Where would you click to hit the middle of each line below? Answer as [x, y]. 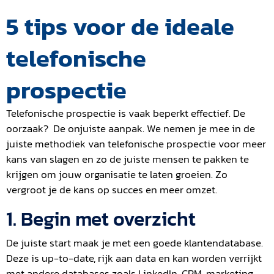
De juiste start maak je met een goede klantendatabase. [135, 243]
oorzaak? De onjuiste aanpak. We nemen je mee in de [131, 128]
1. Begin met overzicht [101, 219]
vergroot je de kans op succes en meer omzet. [112, 189]
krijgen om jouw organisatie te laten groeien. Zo [117, 174]
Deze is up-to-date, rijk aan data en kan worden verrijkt [134, 258]
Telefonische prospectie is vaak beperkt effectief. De [126, 113]
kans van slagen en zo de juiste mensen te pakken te [128, 159]
